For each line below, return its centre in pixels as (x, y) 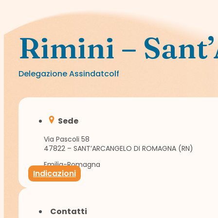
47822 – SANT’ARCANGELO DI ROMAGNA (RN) (118, 148)
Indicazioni (54, 173)
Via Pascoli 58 (67, 139)
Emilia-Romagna (72, 164)
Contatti (69, 211)
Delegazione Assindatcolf (69, 73)
